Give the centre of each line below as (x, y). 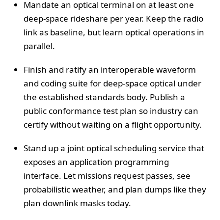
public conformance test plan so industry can (111, 110)
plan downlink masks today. (77, 203)
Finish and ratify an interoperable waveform (110, 69)
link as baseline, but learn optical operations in (114, 32)
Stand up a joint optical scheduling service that (114, 148)
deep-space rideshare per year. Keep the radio (113, 18)
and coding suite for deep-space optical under (112, 83)
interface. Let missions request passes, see (107, 175)
